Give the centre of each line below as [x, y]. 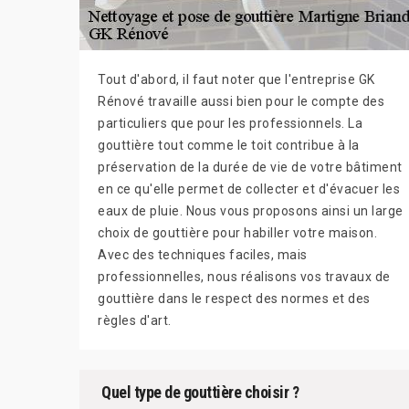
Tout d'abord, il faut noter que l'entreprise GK [236, 80]
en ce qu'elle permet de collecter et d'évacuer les [249, 189]
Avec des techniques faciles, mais [203, 255]
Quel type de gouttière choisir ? [200, 393]
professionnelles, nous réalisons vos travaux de [244, 277]
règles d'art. [135, 321]
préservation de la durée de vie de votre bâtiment [250, 168]
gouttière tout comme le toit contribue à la [229, 146]
